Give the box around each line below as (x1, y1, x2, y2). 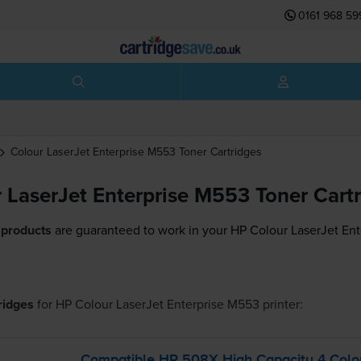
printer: (259, 295, 303, 313)
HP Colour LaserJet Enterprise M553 (55, 295, 259, 313)
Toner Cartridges (178, 143, 262, 160)
